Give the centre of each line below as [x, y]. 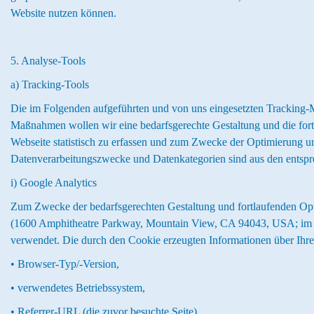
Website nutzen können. [63, 13]
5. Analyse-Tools [48, 61]
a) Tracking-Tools [50, 84]
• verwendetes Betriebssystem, [78, 288]
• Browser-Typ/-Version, [65, 264]
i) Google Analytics [54, 183]
